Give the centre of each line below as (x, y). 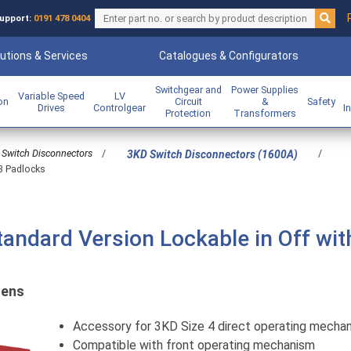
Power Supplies (265, 90)
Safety (322, 101)
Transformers (265, 113)
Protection (188, 113)
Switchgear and (188, 90)
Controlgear (120, 107)
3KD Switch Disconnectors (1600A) (212, 155)
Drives (51, 107)
